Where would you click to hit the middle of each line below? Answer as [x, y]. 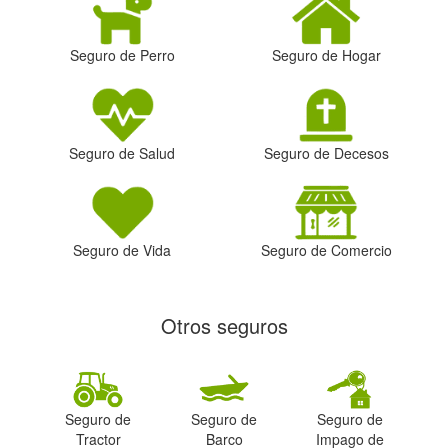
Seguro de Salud [122, 152]
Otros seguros [224, 326]
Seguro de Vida [122, 250]
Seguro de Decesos [326, 152]
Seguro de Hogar [326, 55]
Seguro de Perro [122, 55]
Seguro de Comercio [326, 250]
